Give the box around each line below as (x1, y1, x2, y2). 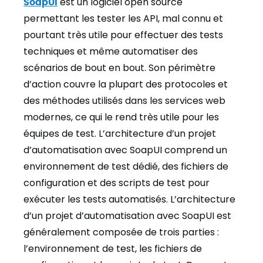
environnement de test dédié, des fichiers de (23, 160, 228, 173)
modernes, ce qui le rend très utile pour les (23, 110, 219, 124)
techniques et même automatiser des (23, 45, 198, 58)
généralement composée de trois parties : (23, 225, 219, 239)
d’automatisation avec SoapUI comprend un (23, 143, 227, 157)
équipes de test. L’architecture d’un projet (23, 127, 216, 140)
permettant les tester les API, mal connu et (23, 12, 223, 25)
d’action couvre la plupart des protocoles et (23, 77, 228, 91)
